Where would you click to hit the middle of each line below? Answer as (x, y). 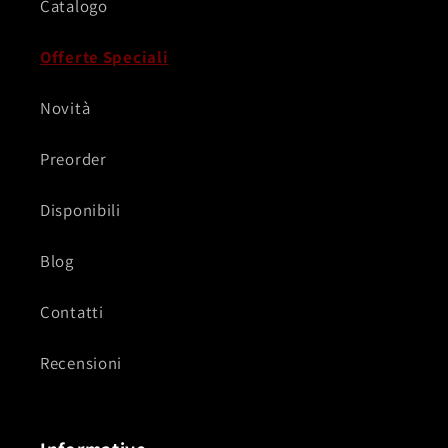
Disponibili (80, 210)
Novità (65, 108)
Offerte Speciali (104, 57)
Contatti (72, 312)
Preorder (73, 159)
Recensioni (81, 363)
